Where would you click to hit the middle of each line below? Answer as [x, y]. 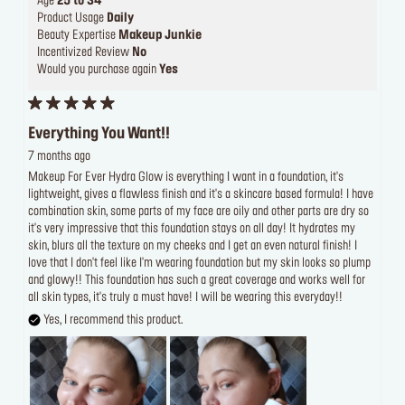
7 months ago [59, 157]
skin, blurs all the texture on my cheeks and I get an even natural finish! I [193, 247]
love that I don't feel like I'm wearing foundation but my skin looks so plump [199, 264]
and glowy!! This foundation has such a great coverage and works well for [197, 281]
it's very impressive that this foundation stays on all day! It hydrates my [192, 230]
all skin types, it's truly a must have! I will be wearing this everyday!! [185, 298]
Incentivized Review [85, 53]
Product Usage [72, 19]
